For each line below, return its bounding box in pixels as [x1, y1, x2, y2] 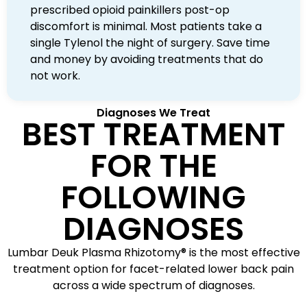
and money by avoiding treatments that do [30, 51, 263, 68]
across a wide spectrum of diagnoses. [52, 278, 255, 294]
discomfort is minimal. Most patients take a [30, 19, 262, 35]
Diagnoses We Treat [97, 105, 210, 121]
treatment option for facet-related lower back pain [13, 261, 294, 278]
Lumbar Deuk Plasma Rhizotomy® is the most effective [7, 245, 300, 261]
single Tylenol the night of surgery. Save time [30, 35, 270, 51]
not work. [30, 68, 80, 84]
